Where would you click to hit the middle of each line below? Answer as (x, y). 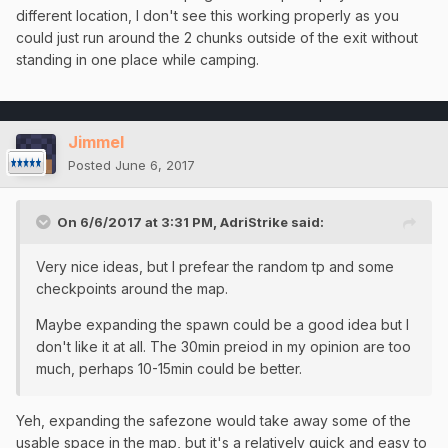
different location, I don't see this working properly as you (207, 15)
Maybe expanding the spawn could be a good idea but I (222, 324)
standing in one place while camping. (137, 59)
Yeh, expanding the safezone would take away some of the (213, 420)
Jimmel (96, 141)
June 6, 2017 (155, 164)
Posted (91, 164)
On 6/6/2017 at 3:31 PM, (138, 221)
